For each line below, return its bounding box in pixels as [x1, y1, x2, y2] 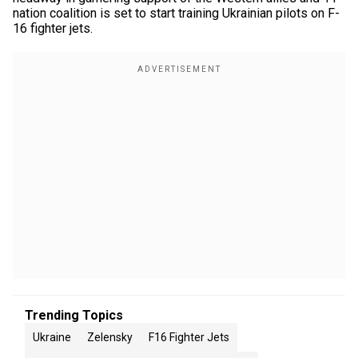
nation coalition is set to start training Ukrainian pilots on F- [13, 6, 340, 21]
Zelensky [87, 331, 133, 344]
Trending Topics [25, 308, 123, 323]
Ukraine [33, 331, 71, 344]
